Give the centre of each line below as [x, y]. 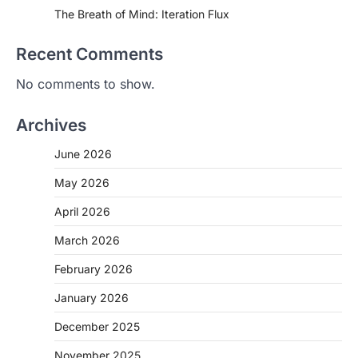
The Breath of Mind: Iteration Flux [142, 14]
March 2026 [87, 240]
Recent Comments [89, 54]
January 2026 [91, 297]
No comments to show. [86, 84]
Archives [51, 125]
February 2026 [93, 268]
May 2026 [82, 182]
